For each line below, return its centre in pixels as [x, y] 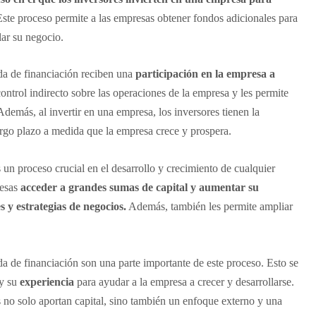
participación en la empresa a [203, 74]
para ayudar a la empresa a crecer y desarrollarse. [185, 281]
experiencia [48, 281]
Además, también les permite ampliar [209, 206]
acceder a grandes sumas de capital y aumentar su [139, 187]
